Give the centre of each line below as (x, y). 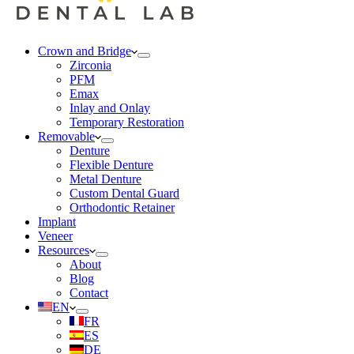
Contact (89, 293)
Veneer (55, 236)
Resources (64, 250)
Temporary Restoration (127, 122)
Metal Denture (105, 179)
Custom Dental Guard (124, 193)
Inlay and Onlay (110, 108)
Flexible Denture (111, 165)
